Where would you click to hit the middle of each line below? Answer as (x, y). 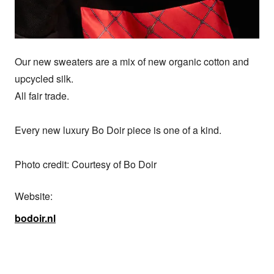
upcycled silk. (44, 78)
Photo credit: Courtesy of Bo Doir (86, 164)
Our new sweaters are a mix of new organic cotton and (132, 61)
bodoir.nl (35, 218)
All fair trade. (42, 95)
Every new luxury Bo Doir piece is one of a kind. (118, 130)
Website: (34, 196)
